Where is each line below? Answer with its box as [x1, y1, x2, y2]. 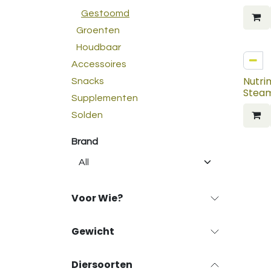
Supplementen [71, 93, 138, 103]
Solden [71, 110, 103, 120]
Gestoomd [81, 8, 129, 18]
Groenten [76, 25, 120, 35]
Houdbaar [76, 42, 121, 52]
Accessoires [71, 59, 126, 69]
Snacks [71, 76, 104, 86]
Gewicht [71, 224, 114, 238]
